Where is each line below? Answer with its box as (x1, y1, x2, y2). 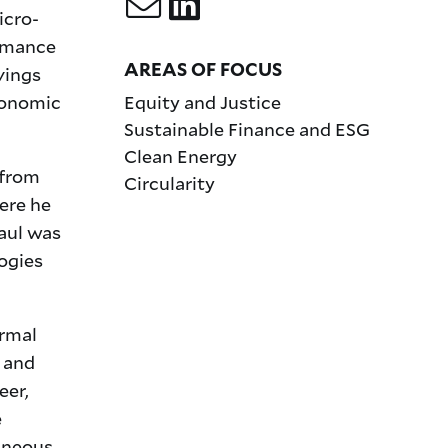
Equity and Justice (123, 89, 281, 114)
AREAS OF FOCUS (123, 58, 282, 80)
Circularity (123, 170, 215, 195)
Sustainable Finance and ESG (123, 116, 370, 141)
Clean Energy (123, 143, 237, 168)
